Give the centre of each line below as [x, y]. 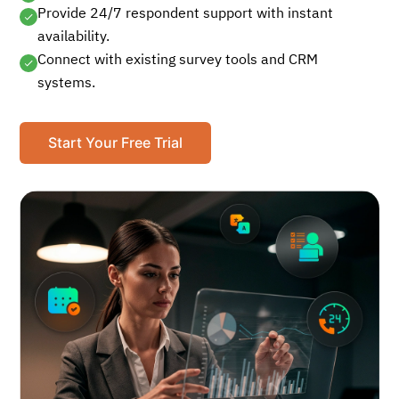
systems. [67, 84]
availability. [74, 37]
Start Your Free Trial [116, 142]
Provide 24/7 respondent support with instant [186, 14]
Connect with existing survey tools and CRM [178, 61]
